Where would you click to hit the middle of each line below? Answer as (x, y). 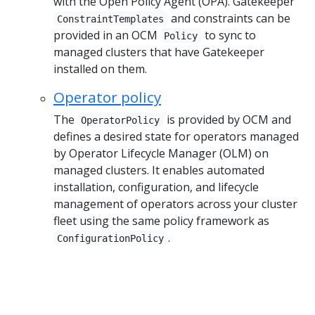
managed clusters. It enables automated (159, 170)
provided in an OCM (107, 35)
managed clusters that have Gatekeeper (159, 52)
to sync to (229, 35)
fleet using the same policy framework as (161, 220)
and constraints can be (229, 18)
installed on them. (100, 69)
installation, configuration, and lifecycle (156, 187)
